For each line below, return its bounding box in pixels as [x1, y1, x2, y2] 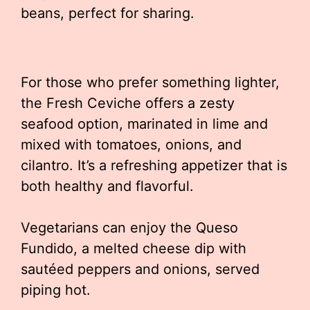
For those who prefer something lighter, [21, 74, 280, 91]
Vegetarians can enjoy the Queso [21, 219, 238, 236]
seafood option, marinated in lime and [21, 116, 268, 132]
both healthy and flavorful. [21, 178, 194, 194]
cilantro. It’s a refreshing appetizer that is [21, 157, 287, 174]
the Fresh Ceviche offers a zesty [21, 95, 235, 111]
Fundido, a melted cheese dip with [21, 240, 246, 257]
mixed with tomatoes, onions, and [21, 136, 241, 153]
